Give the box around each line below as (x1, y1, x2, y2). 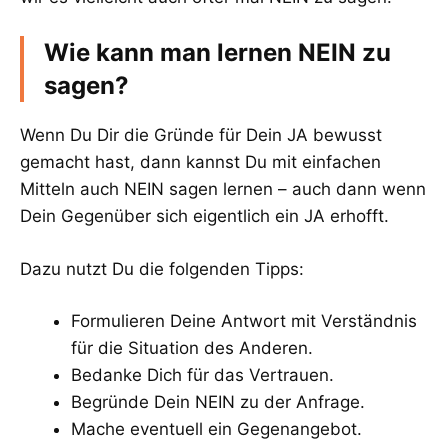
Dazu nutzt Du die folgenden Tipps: (20, 258, 304, 279)
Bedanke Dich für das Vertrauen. (71, 365, 334, 386)
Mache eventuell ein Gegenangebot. (71, 419, 362, 440)
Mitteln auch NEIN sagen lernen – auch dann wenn (20, 179, 426, 200)
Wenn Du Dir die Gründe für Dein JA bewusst (20, 125, 382, 146)
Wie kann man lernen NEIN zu (44, 38, 391, 68)
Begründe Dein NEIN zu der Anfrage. (71, 392, 365, 413)
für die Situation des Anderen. (71, 338, 313, 359)
